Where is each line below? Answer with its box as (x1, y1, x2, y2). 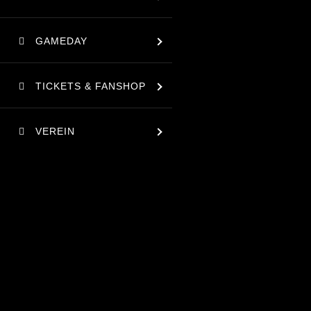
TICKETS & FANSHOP (35, 80, 146, 92)
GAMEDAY (35, 35, 87, 47)
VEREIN (35, 125, 75, 137)
